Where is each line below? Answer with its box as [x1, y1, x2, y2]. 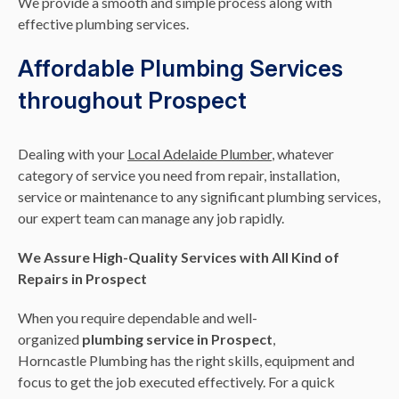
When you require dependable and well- [18, 308, 257, 326]
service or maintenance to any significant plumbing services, [18, 187, 380, 205]
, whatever [272, 144, 334, 162]
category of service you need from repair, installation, [18, 166, 339, 183]
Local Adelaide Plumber [127, 144, 272, 162]
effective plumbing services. [18, 14, 189, 32]
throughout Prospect [18, 85, 247, 114]
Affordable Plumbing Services [18, 53, 343, 82]
